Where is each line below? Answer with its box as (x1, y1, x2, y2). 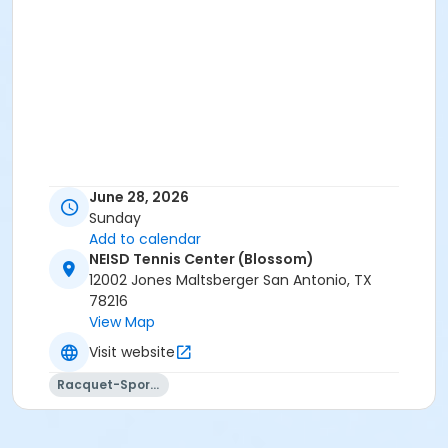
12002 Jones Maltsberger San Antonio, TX (89, 270, 372, 291)
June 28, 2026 (89, 187, 189, 208)
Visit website (89, 341, 175, 362)
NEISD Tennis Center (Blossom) (89, 249, 314, 270)
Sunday (89, 208, 141, 229)
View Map (89, 312, 155, 333)
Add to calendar (89, 229, 201, 250)
